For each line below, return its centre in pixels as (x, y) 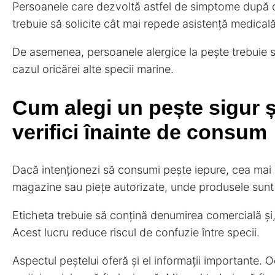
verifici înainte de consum (140, 132)
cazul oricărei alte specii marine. (93, 69)
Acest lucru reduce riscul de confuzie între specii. (136, 233)
